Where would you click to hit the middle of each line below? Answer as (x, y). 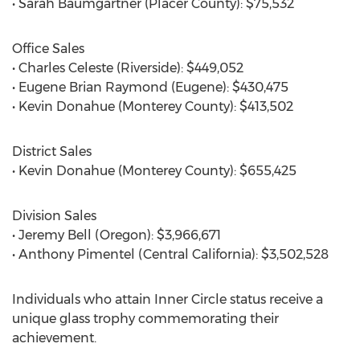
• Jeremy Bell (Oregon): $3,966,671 (117, 235)
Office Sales (48, 49)
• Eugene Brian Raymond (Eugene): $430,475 (150, 87)
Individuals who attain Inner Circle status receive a (168, 299)
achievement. (54, 338)
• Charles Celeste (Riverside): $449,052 (128, 68)
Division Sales (54, 216)
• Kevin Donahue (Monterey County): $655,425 (154, 171)
